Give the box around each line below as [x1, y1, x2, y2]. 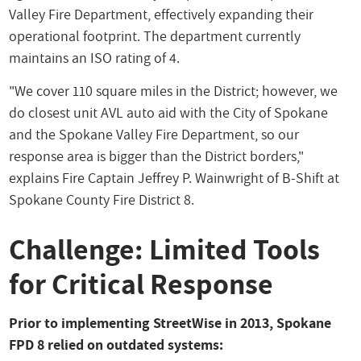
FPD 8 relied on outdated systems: [9, 335, 224, 355]
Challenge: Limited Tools [9, 229, 321, 268]
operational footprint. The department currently [9, 27, 301, 46]
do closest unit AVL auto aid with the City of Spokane [9, 102, 329, 122]
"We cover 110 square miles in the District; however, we [9, 81, 338, 100]
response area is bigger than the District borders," [9, 146, 305, 165]
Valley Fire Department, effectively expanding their [9, 5, 314, 24]
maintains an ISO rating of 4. [9, 48, 180, 68]
